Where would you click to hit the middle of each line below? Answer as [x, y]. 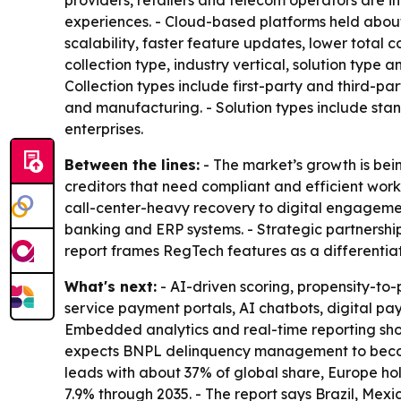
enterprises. [104, 129]
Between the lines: [132, 165]
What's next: [111, 286]
